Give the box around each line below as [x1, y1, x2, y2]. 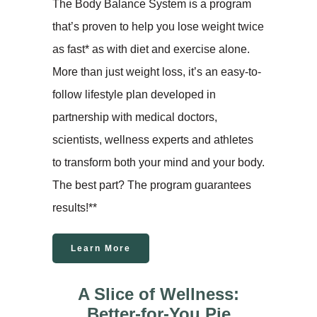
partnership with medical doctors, [52, 110, 217, 123]
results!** [52, 201, 97, 214]
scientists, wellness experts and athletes [52, 133, 253, 146]
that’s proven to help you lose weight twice [52, 20, 264, 33]
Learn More [71, 243, 131, 253]
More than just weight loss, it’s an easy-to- [52, 65, 261, 78]
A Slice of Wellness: [78, 284, 239, 304]
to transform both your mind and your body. [52, 156, 265, 168]
